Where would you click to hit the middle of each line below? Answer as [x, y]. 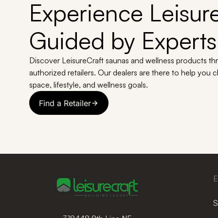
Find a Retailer [65, 103]
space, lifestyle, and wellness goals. [89, 85]
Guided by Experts [123, 40]
